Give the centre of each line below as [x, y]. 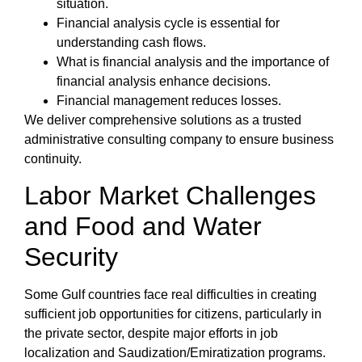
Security [71, 257]
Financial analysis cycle [125, 23]
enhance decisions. [213, 81]
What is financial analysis [129, 61]
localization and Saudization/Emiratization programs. [175, 353]
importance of [290, 61]
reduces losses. [235, 100]
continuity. [55, 158]
